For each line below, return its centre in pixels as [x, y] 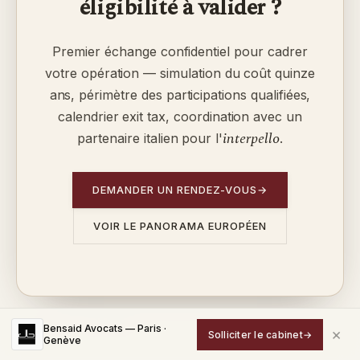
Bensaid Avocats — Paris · [105, 328]
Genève [62, 340]
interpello [251, 139]
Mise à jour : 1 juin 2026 [75, 330]
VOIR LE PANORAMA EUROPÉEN [180, 226]
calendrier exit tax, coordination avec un [180, 117]
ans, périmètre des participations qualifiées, [180, 95]
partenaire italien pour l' [150, 138]
